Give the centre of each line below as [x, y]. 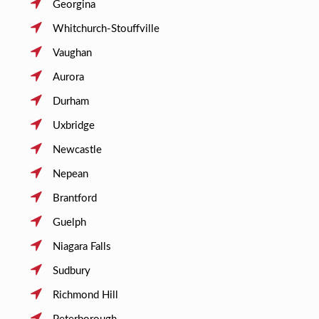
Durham [70, 101]
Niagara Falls [82, 246]
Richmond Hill [85, 295]
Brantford [74, 198]
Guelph [69, 222]
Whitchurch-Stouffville [106, 28]
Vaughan [72, 53]
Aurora [68, 77]
